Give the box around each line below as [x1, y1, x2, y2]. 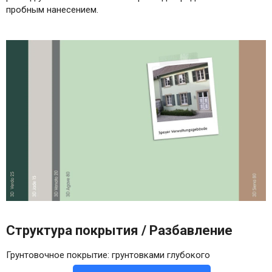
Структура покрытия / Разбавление [6, 223, 233, 239]
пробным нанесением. [6, 4, 98, 16]
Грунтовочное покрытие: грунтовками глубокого [6, 250, 210, 261]
